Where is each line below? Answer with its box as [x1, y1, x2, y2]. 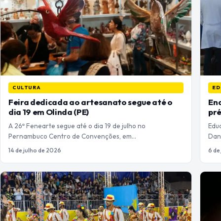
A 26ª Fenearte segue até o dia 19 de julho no [8, 121, 146, 131]
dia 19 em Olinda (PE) [8, 107, 89, 117]
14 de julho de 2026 [8, 147, 61, 154]
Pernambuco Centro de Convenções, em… [8, 132, 136, 141]
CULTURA [12, 84, 41, 91]
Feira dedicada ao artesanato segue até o [8, 97, 173, 108]
